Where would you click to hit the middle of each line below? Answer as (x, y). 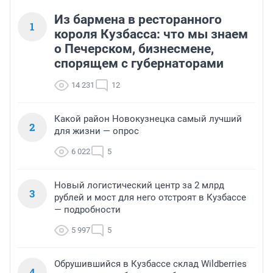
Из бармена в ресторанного (138, 20)
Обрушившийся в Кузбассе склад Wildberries (151, 264)
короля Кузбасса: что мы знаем (151, 34)
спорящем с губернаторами (139, 64)
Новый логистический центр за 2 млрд (139, 186)
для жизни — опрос (97, 131)
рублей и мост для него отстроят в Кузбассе (150, 198)
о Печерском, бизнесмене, (134, 49)
